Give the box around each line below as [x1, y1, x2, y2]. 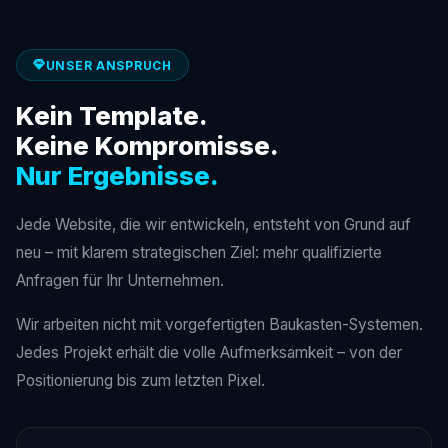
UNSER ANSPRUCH [45, 57, 172, 73]
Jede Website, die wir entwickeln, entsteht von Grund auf [16, 215, 411, 235]
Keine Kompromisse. [16, 130, 279, 162]
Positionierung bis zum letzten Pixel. [16, 371, 265, 391]
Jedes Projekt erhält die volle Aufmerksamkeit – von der [16, 343, 402, 363]
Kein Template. [16, 100, 208, 132]
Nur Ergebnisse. [16, 160, 219, 192]
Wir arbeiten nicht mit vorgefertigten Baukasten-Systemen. [16, 315, 423, 335]
